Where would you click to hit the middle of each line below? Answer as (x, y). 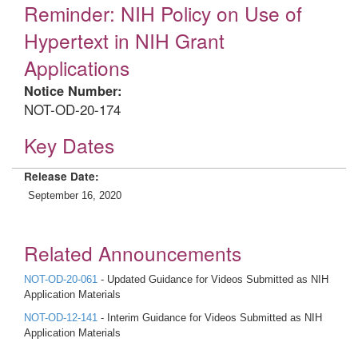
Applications (77, 68)
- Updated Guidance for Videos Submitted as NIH (213, 279)
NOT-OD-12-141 (61, 318)
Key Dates (69, 145)
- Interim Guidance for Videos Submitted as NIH (210, 318)
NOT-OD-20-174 (72, 109)
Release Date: (62, 176)
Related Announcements (133, 253)
